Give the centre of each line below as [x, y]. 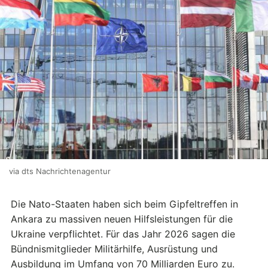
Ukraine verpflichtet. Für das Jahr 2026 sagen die [123, 234]
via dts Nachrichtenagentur [60, 171]
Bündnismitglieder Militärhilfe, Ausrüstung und [114, 249]
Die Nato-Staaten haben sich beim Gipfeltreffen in [124, 204]
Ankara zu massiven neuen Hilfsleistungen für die [122, 219]
